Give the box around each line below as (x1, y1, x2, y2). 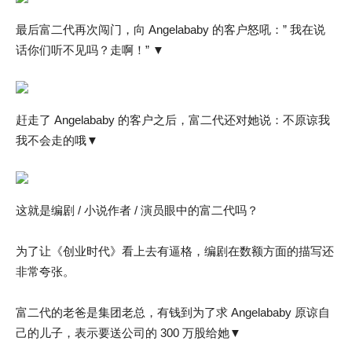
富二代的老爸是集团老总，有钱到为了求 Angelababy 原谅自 (16, 306, 330, 319)
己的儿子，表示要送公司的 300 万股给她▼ (16, 326, 241, 339)
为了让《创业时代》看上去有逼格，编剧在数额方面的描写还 (16, 244, 334, 258)
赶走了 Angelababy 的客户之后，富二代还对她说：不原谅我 (16, 113, 330, 126)
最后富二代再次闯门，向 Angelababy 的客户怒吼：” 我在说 (16, 23, 325, 36)
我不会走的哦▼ (16, 134, 98, 147)
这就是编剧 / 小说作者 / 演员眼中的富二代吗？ (16, 203, 258, 217)
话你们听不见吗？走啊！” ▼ (16, 43, 164, 57)
